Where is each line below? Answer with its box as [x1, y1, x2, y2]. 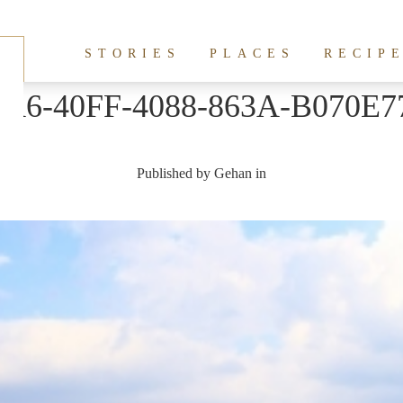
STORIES [85, 47, 181, 60]
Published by [137, 166, 214, 181]
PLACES [210, 47, 295, 60]
